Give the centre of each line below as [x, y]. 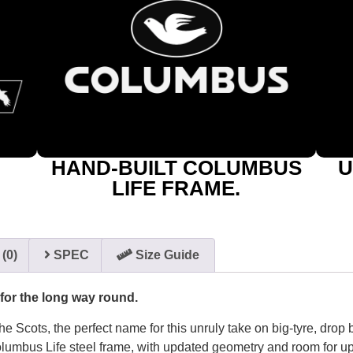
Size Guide [165, 255]
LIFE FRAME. [176, 188]
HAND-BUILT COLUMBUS [176, 167]
